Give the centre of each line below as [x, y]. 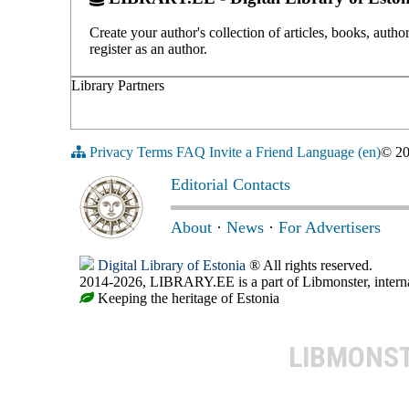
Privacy [111, 152]
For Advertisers [330, 228]
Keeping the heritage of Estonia [187, 299]
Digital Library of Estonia [172, 266]
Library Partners [118, 86]
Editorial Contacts [231, 185]
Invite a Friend [251, 152]
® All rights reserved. [309, 266]
